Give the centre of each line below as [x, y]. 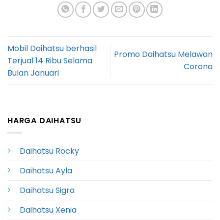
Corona [198, 67]
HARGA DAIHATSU [45, 120]
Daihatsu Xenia [48, 210]
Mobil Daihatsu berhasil [52, 48]
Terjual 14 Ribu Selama [50, 60]
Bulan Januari [33, 73]
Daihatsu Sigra [47, 190]
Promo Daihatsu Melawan [163, 55]
